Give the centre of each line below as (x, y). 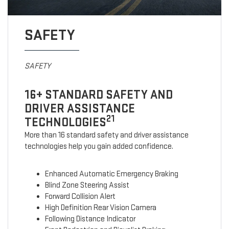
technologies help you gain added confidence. (99, 147)
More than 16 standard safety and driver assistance (106, 135)
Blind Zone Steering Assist (87, 186)
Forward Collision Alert (80, 197)
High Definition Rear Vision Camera (100, 208)
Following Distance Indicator (90, 219)
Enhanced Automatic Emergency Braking (111, 174)
